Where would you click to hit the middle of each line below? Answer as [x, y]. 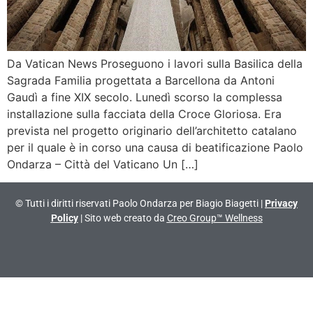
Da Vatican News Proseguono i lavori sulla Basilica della [155, 63]
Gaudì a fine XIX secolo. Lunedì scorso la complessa [145, 97]
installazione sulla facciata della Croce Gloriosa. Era [144, 114]
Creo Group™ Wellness [214, 218]
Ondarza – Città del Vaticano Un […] [103, 164]
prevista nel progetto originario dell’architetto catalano [152, 130]
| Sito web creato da [122, 218]
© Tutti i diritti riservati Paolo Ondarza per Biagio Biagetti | [140, 203]
